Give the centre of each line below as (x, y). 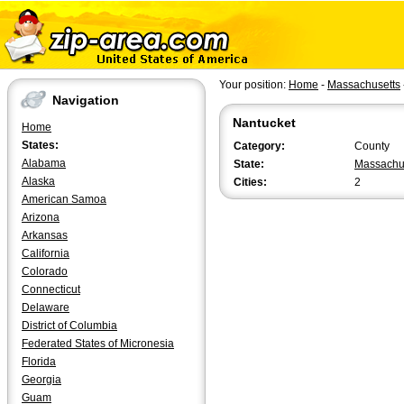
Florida (39, 362)
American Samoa (64, 199)
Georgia (41, 380)
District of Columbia (69, 326)
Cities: (250, 182)
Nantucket (264, 123)
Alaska (38, 181)
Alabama (44, 163)
